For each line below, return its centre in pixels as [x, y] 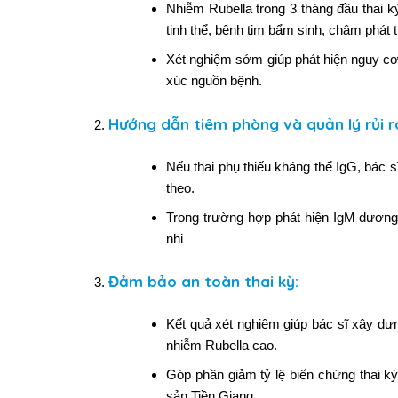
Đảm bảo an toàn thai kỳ [201, 282]
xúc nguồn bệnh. [214, 80]
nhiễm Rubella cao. [221, 346]
